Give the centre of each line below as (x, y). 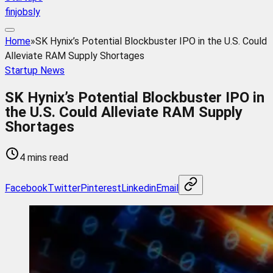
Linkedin (139, 188)
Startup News (35, 71)
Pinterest (101, 188)
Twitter (64, 188)
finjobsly (23, 12)
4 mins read (44, 157)
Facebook (26, 188)
